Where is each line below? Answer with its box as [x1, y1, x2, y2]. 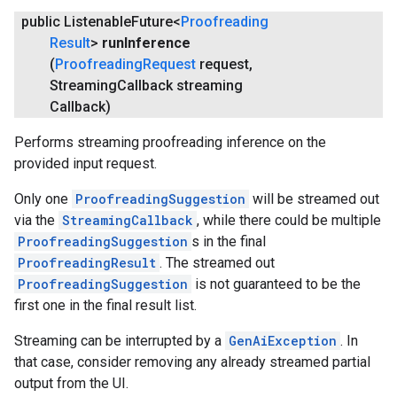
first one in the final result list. [14, 296, 197, 314]
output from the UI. [14, 374, 128, 392]
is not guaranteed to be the [191, 275, 361, 292]
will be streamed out [249, 190, 379, 207]
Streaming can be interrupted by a [14, 331, 225, 349]
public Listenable [21, 12, 131, 30]
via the [14, 211, 58, 229]
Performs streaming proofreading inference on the [14, 133, 326, 151]
